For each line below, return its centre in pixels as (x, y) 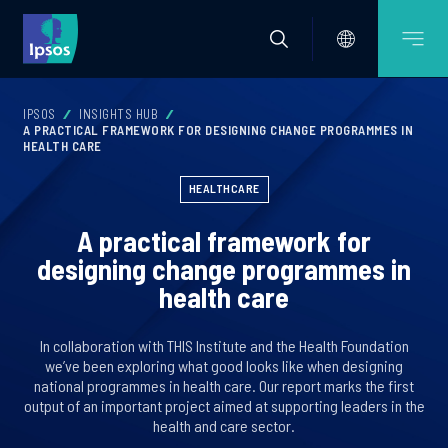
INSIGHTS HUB (118, 114)
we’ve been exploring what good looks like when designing (224, 365)
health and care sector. (224, 425)
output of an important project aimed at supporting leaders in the (224, 405)
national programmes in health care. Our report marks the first (224, 385)
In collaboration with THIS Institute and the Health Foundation (224, 345)
